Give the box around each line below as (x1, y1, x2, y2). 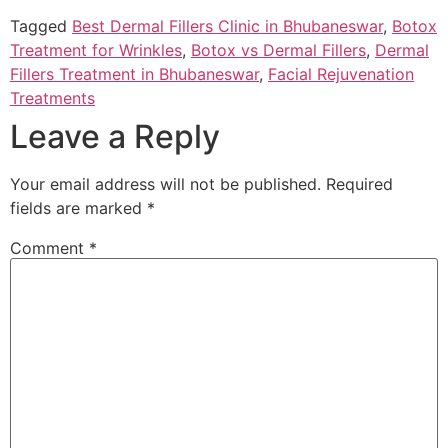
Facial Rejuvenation (268, 63, 414, 84)
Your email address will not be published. (10, 173, 321, 194)
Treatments (10, 87, 95, 108)
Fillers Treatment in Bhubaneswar (10, 63, 259, 84)
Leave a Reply (10, 116, 220, 156)
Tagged (10, 15, 72, 36)
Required (326, 173, 393, 194)
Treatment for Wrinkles (10, 39, 182, 60)
